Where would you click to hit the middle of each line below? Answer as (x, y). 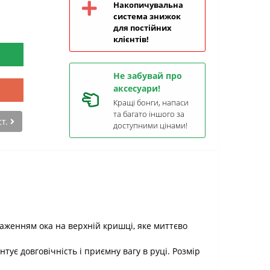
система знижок (147, 16)
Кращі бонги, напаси (151, 102)
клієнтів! (131, 39)
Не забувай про (148, 76)
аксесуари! (137, 88)
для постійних (143, 28)
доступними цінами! (150, 125)
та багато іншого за (149, 114)
